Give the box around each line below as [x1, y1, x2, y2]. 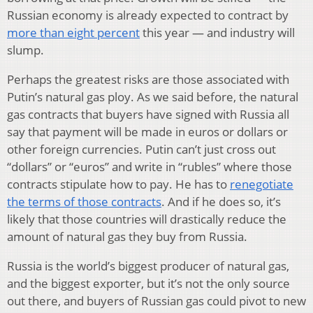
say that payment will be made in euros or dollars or [7, 123, 288, 140]
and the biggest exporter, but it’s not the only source [7, 275, 290, 291]
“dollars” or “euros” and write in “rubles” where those [7, 158, 292, 175]
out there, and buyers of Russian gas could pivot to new [7, 292, 306, 309]
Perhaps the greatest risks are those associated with [7, 71, 289, 87]
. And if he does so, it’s [161, 193, 281, 210]
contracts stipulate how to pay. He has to [7, 175, 230, 192]
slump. [7, 41, 44, 58]
